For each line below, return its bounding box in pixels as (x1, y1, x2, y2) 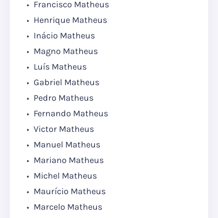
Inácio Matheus (32, 30, 95, 41)
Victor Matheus (32, 124, 94, 135)
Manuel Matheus (32, 139, 100, 150)
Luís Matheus (32, 61, 87, 73)
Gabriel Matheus (32, 77, 99, 88)
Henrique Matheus (32, 15, 107, 26)
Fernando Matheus (32, 108, 108, 119)
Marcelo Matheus (32, 201, 102, 213)
